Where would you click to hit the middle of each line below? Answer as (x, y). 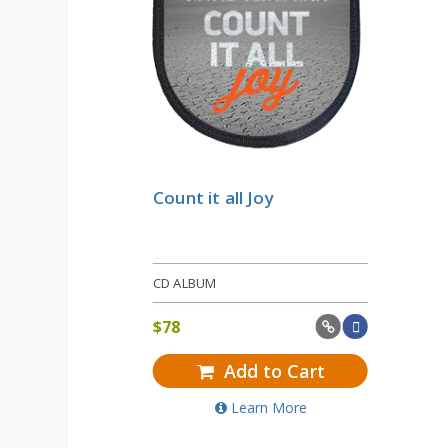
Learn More (268, 408)
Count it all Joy (213, 198)
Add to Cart (271, 371)
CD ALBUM (185, 283)
